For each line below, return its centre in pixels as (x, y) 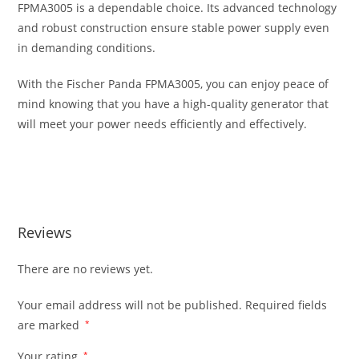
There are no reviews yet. (86, 268)
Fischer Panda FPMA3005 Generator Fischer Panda (153, 159)
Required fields (286, 305)
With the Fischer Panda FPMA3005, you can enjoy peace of (173, 83)
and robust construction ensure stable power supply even (174, 27)
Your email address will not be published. (130, 305)
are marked (50, 325)
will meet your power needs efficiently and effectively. (163, 123)
